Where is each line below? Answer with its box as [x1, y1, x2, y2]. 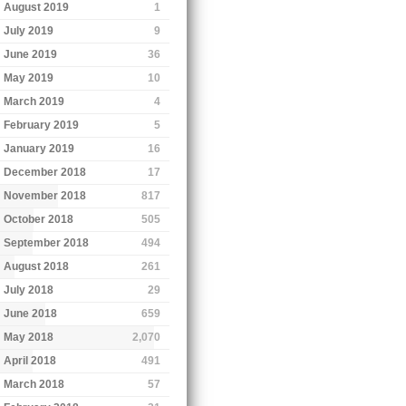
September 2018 [4, 236, 90, 249]
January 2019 [4, 141, 75, 155]
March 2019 [4, 94, 65, 108]
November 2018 [4, 188, 87, 202]
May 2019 [4, 71, 54, 84]
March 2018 [4, 377, 65, 391]
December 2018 [4, 165, 87, 179]
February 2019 [4, 118, 80, 131]
